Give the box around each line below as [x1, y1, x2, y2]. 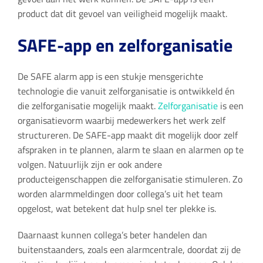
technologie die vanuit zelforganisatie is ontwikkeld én [17, 84, 235, 99]
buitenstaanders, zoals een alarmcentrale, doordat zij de [17, 242, 241, 257]
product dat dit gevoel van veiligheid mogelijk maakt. [17, 6, 227, 21]
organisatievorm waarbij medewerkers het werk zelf [17, 113, 225, 128]
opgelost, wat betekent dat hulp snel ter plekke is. [17, 201, 216, 216]
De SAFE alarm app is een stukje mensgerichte [17, 69, 203, 84]
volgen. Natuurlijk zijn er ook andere [17, 157, 162, 172]
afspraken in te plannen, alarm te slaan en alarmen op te [17, 143, 244, 157]
